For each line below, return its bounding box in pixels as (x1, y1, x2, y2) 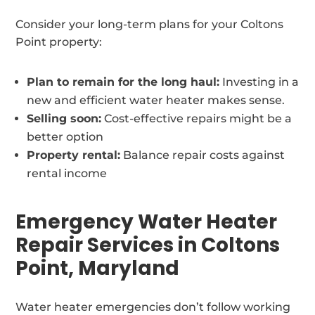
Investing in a (219, 75, 300, 89)
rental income (27, 166, 108, 180)
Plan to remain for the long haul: (27, 75, 220, 89)
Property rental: (27, 148, 121, 162)
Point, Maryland (15, 254, 180, 282)
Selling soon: (27, 111, 102, 125)
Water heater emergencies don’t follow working (15, 300, 291, 314)
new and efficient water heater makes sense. (27, 93, 285, 107)
